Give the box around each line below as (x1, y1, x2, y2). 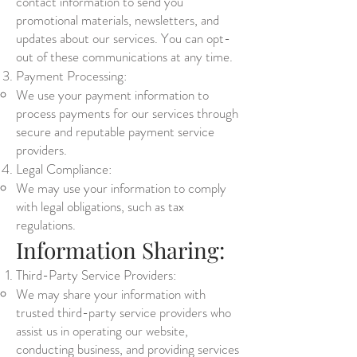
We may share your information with (16, 284, 206, 304)
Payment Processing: (16, 66, 127, 85)
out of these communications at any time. (16, 47, 233, 66)
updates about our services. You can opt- (16, 29, 230, 48)
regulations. (16, 215, 76, 234)
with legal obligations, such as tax (16, 197, 184, 216)
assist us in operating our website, (16, 321, 188, 340)
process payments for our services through (16, 104, 238, 123)
